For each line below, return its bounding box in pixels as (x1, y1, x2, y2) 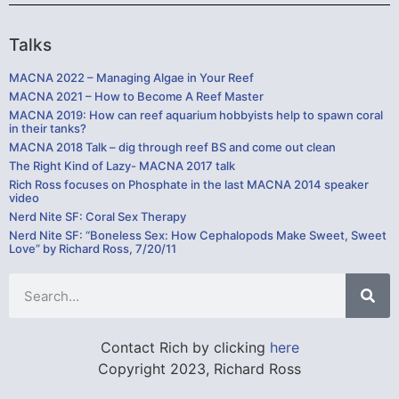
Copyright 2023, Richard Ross (98, 360, 301, 379)
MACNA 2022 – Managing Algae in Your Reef (9, 70, 254, 85)
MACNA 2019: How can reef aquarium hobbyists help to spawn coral (9, 108, 383, 123)
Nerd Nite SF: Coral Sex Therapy (9, 209, 186, 224)
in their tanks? (9, 121, 86, 136)
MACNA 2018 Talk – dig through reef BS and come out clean (9, 140, 336, 155)
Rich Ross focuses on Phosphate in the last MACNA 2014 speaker (9, 177, 369, 192)
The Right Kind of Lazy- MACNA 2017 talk (9, 159, 235, 174)
